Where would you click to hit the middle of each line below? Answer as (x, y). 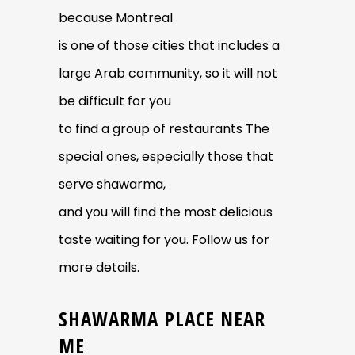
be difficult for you (115, 101)
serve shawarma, (112, 184)
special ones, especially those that (166, 156)
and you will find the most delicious (166, 212)
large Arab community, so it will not (168, 73)
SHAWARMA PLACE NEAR (162, 318)
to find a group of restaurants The (164, 128)
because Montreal (116, 17)
